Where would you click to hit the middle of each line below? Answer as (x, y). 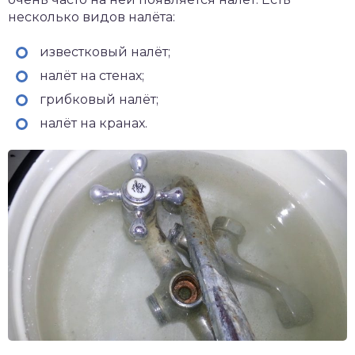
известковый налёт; (105, 52)
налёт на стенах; (92, 76)
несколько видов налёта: (92, 17)
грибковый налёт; (99, 100)
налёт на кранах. (94, 124)
